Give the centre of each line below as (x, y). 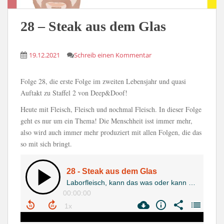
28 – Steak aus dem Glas (93, 26)
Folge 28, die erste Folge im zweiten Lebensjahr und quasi (103, 81)
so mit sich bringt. (46, 143)
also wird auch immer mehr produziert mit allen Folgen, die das (111, 132)
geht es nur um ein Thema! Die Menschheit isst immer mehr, (106, 120)
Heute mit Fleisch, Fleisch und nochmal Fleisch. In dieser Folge (111, 109)
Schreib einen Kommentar (113, 55)
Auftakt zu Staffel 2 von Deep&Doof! (74, 92)
